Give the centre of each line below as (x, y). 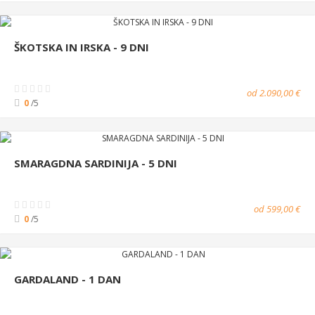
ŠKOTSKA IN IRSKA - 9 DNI (82, 47)
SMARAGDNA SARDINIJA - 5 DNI (96, 163)
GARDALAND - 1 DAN (67, 279)
